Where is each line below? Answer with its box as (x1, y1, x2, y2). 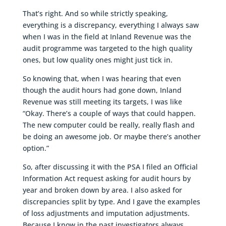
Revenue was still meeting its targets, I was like (22, 97, 182, 107)
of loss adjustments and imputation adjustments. (22, 208, 190, 218)
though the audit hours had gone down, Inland (22, 85, 182, 95)
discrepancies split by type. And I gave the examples (22, 197, 200, 207)
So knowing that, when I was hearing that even (22, 74, 181, 84)
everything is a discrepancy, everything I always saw (22, 20, 199, 30)
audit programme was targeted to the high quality (22, 43, 192, 53)
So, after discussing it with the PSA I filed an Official (22, 162, 198, 172)
